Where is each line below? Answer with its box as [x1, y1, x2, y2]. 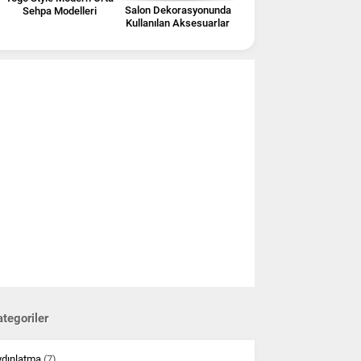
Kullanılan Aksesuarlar [126, 16, 230, 29]
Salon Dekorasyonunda [124, 3, 231, 16]
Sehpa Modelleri [22, 4, 97, 17]
